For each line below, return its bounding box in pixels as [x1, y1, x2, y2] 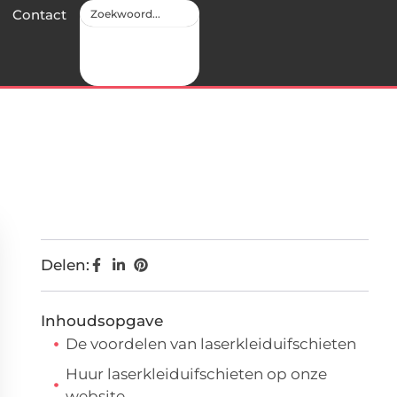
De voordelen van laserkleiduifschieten [66, 335, 356, 353]
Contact [12, 6, 66, 23]
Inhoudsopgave [41, 312, 163, 330]
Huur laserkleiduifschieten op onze [65, 364, 327, 383]
